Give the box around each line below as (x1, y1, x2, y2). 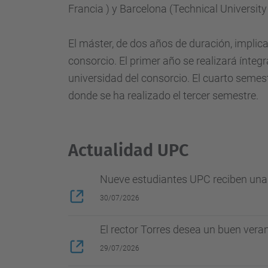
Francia (68, 2, 103, 15)
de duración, (175, 37, 232, 50)
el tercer (173, 89, 210, 102)
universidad (68, 72, 123, 84)
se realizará (183, 54, 237, 67)
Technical (173, 2, 218, 15)
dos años (130, 37, 173, 50)
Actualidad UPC (68, 140, 188, 161)
